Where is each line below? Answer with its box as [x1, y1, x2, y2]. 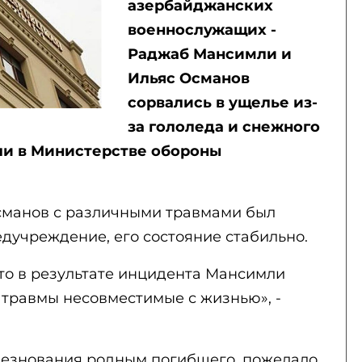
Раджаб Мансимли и [127, 45, 292, 63]
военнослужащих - [127, 21, 276, 39]
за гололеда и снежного [127, 118, 320, 136]
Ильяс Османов [127, 69, 250, 87]
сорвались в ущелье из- [127, 94, 318, 112]
